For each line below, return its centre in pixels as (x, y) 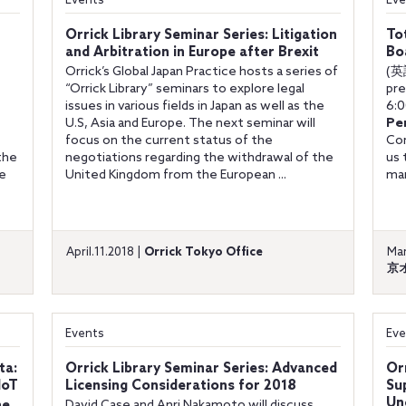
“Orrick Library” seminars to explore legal (184, 89)
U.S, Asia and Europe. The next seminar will (190, 124)
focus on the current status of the (169, 141)
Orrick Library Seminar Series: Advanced (201, 369)
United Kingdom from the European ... (175, 175)
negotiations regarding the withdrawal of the (199, 158)
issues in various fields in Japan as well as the (194, 106)
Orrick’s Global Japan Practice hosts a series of (201, 72)
